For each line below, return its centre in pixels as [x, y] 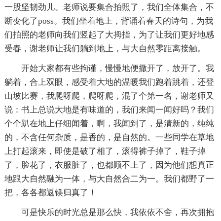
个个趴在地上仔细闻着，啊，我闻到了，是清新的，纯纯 [109, 123]
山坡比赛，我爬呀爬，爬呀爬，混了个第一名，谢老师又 [109, 96]
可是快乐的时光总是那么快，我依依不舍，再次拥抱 [117, 212]
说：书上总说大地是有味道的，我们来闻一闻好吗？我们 [109, 110]
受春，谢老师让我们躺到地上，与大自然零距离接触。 [105, 48]
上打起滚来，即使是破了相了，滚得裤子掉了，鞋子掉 [105, 151]
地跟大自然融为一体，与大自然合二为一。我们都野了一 [109, 179]
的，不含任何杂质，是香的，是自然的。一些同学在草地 [109, 137]
